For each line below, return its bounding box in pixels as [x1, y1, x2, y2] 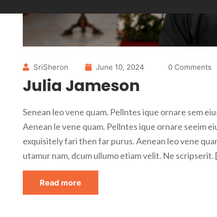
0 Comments [168, 62, 212, 72]
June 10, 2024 [94, 62, 144, 72]
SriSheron [33, 62, 68, 72]
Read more [40, 178, 81, 188]
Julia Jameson [23, 75, 140, 97]
